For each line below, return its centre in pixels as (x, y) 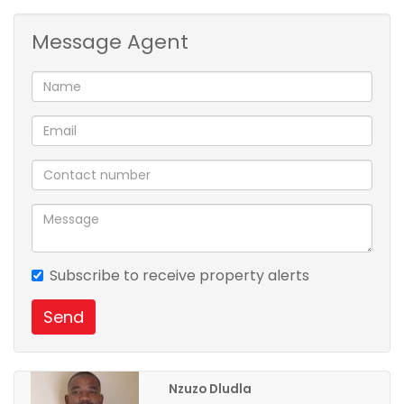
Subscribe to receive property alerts (179, 275)
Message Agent (110, 42)
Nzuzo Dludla (210, 389)
